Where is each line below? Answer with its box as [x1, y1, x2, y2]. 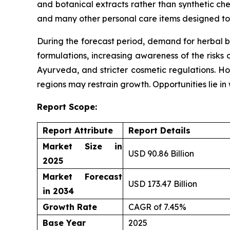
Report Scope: [37, 102, 97, 112]
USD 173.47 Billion [128, 179, 197, 189]
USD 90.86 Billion [128, 148, 194, 159]
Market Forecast [43, 171, 122, 182]
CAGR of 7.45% [128, 202, 186, 213]
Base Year [43, 218, 86, 228]
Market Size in [43, 141, 122, 152]
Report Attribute [43, 125, 113, 136]
